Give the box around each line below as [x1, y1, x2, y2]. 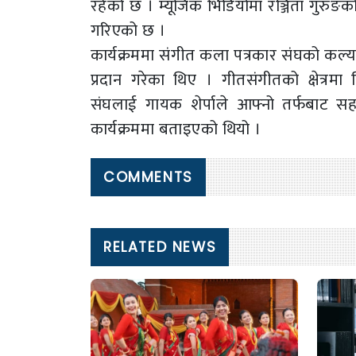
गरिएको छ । [91, 16, 166, 44]
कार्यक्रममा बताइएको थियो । [91, 114, 261, 143]
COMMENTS [103, 167, 193, 187]
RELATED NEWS [103, 237, 217, 257]
